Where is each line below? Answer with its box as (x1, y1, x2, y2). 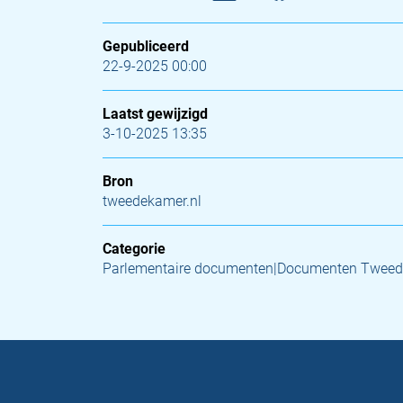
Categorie (103, 240, 166, 257)
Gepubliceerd (103, 38, 189, 55)
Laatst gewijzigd (103, 105, 208, 122)
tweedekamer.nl (103, 193, 201, 210)
